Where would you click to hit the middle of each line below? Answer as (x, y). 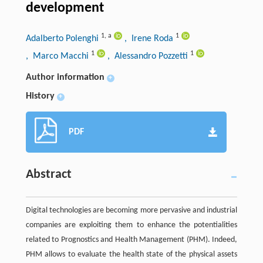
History (40, 96)
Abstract (48, 174)
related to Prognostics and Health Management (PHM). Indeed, (131, 240)
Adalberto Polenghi (63, 38)
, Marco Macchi (58, 56)
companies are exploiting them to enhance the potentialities (131, 225)
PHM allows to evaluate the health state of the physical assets (131, 254)
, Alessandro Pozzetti (149, 56)
